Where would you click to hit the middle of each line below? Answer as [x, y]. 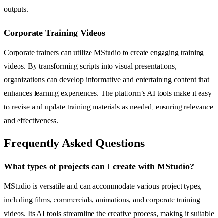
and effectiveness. [31, 120]
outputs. [16, 9]
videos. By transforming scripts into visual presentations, [90, 66]
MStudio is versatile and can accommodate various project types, [103, 186]
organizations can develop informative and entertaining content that [107, 79]
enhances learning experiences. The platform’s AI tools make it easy [108, 93]
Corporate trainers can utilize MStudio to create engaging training [104, 52]
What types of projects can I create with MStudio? [99, 167]
